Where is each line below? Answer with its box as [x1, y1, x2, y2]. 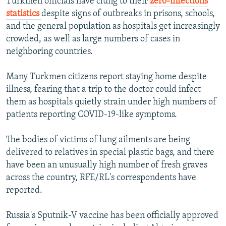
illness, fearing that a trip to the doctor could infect [6, 85, 201, 95]
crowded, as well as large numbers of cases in [6, 34, 180, 44]
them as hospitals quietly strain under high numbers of [6, 97, 216, 107]
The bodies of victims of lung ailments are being [6, 135, 190, 145]
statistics [6, 9, 41, 19]
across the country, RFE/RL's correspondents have [6, 173, 196, 183]
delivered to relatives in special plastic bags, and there [6, 148, 214, 158]
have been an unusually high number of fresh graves [6, 160, 207, 171]
